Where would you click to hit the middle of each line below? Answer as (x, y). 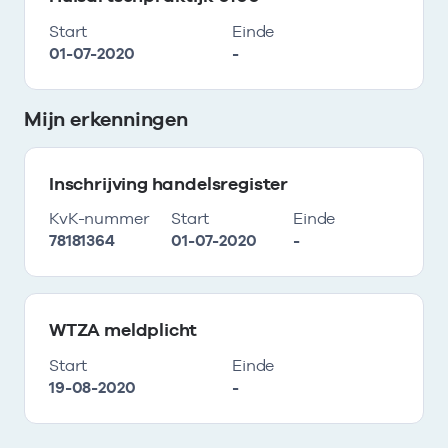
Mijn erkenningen (106, 118)
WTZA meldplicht (123, 329)
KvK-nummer (99, 218)
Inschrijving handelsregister (168, 183)
